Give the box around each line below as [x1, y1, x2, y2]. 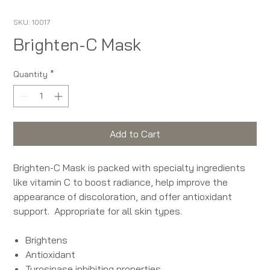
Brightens [25, 234, 68, 246]
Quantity [13, 69, 48, 80]
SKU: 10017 [13, 17, 51, 27]
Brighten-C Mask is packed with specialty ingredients [13, 162, 246, 174]
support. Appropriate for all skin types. [13, 205, 183, 218]
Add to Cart [110, 128, 160, 140]
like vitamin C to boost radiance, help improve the [13, 176, 228, 189]
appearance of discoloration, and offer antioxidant [13, 190, 233, 203]
